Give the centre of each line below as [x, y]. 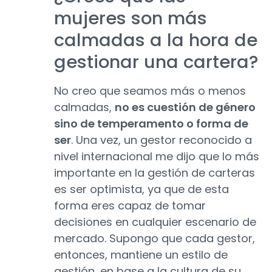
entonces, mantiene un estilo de [141, 255]
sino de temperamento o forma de [151, 124]
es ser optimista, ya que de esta [141, 189]
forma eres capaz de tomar [130, 206]
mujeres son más [131, 19]
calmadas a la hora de [156, 40]
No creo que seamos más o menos [150, 91]
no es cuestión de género [185, 107]
